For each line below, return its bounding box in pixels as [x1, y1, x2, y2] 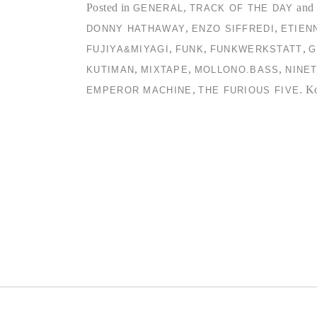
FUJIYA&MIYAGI [86, 43, 169, 54]
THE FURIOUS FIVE [198, 84, 300, 96]
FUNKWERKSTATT [209, 43, 303, 54]
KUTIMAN [86, 64, 135, 75]
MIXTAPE [140, 64, 189, 75]
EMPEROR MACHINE [86, 84, 192, 96]
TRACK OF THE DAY [189, 2, 294, 13]
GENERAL [133, 2, 184, 13]
